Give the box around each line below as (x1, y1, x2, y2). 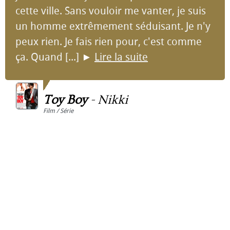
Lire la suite (94, 51, 148, 63)
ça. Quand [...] (15, 51, 82, 63)
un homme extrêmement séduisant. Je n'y (15, 20, 210, 32)
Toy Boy (43, 92, 87, 107)
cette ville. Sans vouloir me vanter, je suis (15, 5, 206, 17)
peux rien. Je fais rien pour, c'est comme (15, 35, 202, 48)
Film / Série (43, 107, 73, 114)
